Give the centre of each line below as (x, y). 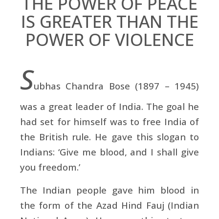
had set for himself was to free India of (109, 121)
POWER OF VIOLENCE (109, 39)
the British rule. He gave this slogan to (109, 136)
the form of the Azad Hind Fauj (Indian (109, 205)
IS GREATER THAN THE (109, 21)
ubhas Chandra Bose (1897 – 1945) (116, 86)
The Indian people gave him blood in (109, 190)
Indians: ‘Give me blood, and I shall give (109, 152)
